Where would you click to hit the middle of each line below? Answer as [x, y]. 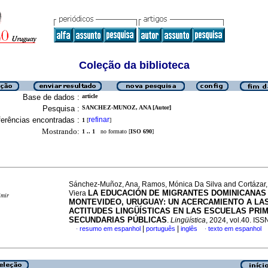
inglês [189, 229]
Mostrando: [61, 131]
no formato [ [113, 131]
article [90, 96]
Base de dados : [51, 97]
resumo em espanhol [110, 229]
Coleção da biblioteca [134, 65]
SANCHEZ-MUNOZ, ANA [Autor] [127, 107]
